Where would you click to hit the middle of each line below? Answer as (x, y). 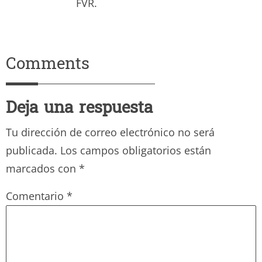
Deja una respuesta (79, 109)
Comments (48, 65)
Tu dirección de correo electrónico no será (110, 132)
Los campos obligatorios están (136, 150)
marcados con (42, 168)
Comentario (36, 196)
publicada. (32, 150)
